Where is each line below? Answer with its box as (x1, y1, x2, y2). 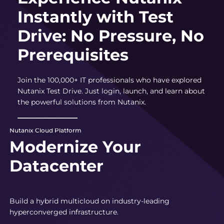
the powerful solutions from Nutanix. (17, 97, 146, 106)
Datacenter (9, 155, 103, 175)
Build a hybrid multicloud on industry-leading (9, 196, 169, 205)
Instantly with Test (17, 6, 173, 26)
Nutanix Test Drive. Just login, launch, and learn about (17, 86, 205, 95)
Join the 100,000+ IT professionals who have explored (17, 75, 201, 84)
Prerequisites (17, 44, 128, 64)
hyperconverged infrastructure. (9, 207, 118, 216)
